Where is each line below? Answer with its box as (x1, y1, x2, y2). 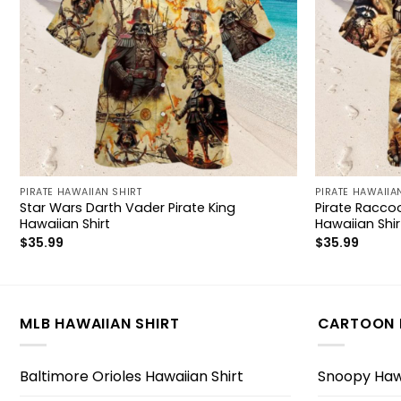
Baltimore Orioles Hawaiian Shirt (20, 365, 243, 387)
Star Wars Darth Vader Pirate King (19, 199, 235, 218)
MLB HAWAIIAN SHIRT (20, 312, 180, 334)
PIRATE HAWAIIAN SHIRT (19, 184, 142, 199)
